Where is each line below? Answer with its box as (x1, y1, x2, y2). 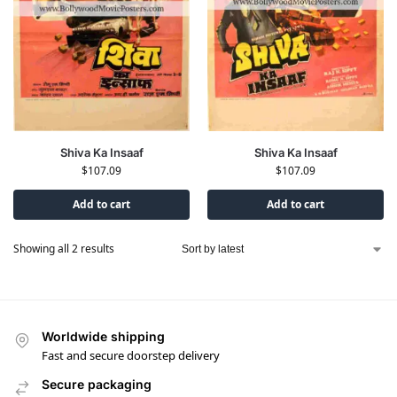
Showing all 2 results (13, 241, 114, 257)
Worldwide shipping (42, 329, 165, 345)
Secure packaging (42, 376, 152, 392)
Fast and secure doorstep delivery (42, 346, 220, 363)
